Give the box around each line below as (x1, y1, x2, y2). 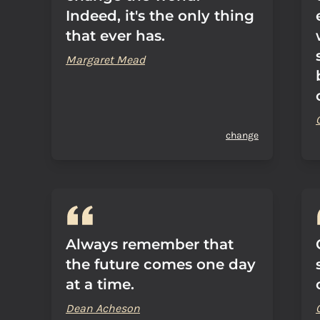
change (226, 129, 259, 141)
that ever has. (66, 27, 165, 44)
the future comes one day (66, 256, 256, 273)
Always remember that (66, 236, 234, 253)
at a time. (66, 276, 134, 293)
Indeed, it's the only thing (66, 7, 254, 24)
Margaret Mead (66, 53, 145, 66)
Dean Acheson (66, 301, 140, 315)
